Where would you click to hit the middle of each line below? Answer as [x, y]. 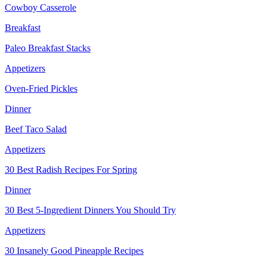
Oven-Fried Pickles [41, 88]
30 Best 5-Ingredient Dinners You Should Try [90, 210]
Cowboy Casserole [41, 7]
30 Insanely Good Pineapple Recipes [74, 250]
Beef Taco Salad [36, 129]
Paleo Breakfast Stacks [48, 48]
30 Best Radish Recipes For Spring [71, 169]
